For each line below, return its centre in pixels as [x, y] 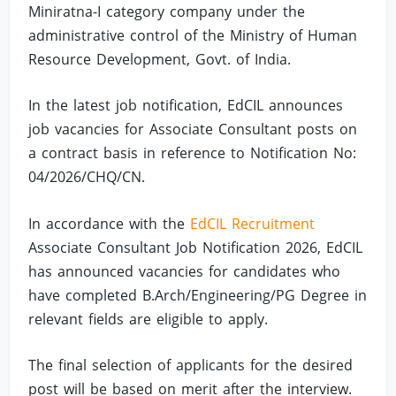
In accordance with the [110, 223]
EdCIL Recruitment [253, 223]
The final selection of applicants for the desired [191, 366]
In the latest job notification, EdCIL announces [186, 106]
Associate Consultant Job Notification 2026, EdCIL [196, 247]
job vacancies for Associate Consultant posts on [193, 129]
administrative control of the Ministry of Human [193, 35]
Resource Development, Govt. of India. [160, 59]
